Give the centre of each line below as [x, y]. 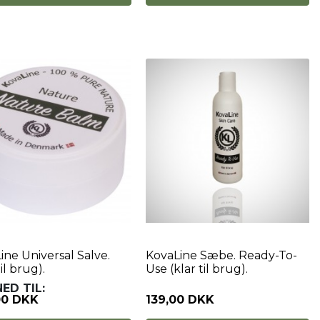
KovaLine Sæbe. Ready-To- [221, 255]
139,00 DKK [180, 300]
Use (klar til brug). [196, 269]
